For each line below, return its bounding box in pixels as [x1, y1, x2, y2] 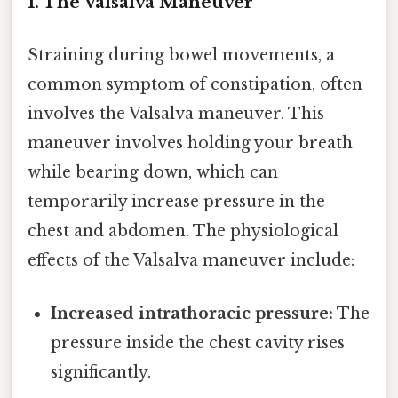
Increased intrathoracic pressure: [51, 303, 334, 323]
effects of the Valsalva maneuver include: [28, 251, 354, 271]
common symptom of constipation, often [28, 75, 362, 95]
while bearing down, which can [28, 163, 278, 183]
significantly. [51, 362, 152, 382]
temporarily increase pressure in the [28, 192, 325, 212]
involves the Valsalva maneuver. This [28, 104, 324, 124]
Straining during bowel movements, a [28, 45, 335, 66]
